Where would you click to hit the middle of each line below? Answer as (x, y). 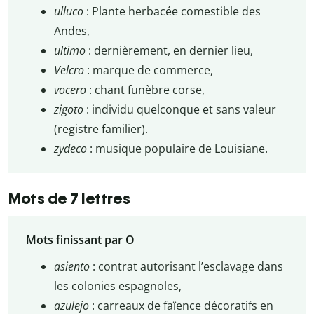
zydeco (71, 149)
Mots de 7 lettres (70, 198)
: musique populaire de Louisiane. (178, 149)
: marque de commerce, (150, 70)
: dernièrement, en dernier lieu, (170, 51)
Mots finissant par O (80, 239)
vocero (71, 90)
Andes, (71, 31)
